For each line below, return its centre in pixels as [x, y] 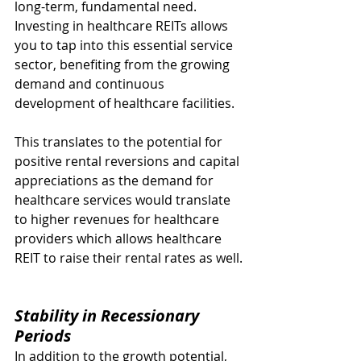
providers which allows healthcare [120, 239]
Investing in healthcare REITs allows [123, 26]
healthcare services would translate [124, 200]
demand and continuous [91, 84]
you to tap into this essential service [125, 45]
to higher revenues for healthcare [118, 219]
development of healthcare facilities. [124, 103]
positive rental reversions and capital [129, 161]
